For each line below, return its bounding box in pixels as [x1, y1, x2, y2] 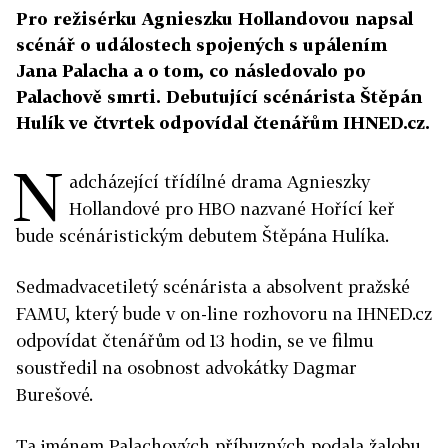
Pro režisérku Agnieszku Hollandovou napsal [16, 8, 413, 29]
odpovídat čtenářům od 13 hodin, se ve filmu [16, 330, 373, 351]
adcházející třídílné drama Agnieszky [69, 171, 370, 192]
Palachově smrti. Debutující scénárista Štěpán [16, 86, 422, 107]
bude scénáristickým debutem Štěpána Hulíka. [16, 225, 389, 246]
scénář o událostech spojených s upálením [16, 34, 387, 55]
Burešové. [16, 384, 93, 405]
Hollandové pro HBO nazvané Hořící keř [69, 198, 395, 219]
